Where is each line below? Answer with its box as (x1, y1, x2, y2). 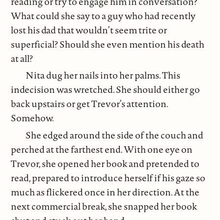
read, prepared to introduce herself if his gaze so (11, 171, 206, 184)
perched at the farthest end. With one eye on (11, 142, 193, 156)
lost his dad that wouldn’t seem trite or (11, 23, 167, 36)
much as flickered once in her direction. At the (11, 185, 200, 198)
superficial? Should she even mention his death (11, 37, 205, 51)
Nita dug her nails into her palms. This (26, 69, 181, 82)
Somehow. (11, 111, 55, 125)
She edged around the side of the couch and (26, 128, 204, 141)
